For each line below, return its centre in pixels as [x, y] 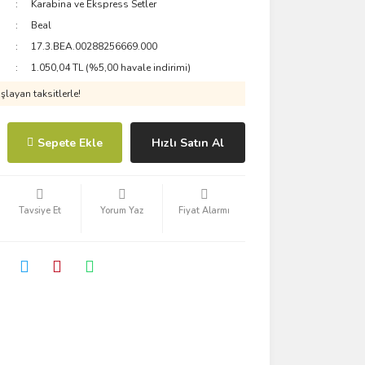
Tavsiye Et [40, 211]
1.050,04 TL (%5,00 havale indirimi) [111, 68]
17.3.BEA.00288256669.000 [95, 46]
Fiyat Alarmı [204, 211]
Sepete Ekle [70, 143]
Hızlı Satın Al [187, 143]
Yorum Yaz [122, 211]
